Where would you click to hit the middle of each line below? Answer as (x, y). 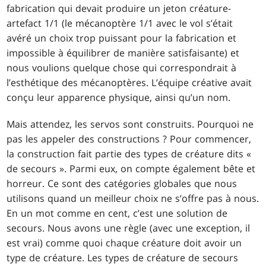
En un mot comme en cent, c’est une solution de (117, 213)
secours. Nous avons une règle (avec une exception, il (129, 228)
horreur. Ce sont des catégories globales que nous (122, 184)
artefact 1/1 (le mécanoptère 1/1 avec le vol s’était (120, 23)
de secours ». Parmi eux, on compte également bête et (131, 169)
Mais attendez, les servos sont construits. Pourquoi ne (130, 124)
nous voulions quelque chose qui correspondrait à (122, 68)
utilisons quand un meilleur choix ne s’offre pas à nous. (133, 199)
